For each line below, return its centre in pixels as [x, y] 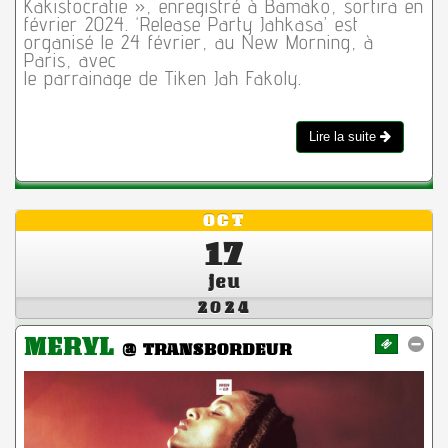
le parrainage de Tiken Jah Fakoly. [162, 78]
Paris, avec [70, 60]
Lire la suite [345, 137]
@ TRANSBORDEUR [206, 349]
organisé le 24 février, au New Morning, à [198, 42]
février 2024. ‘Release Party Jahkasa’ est [191, 24]
